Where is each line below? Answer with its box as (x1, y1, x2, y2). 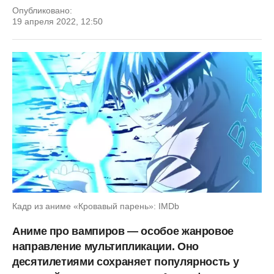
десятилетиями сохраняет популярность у (12, 255, 239, 268)
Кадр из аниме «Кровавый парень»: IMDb (12, 201, 179, 211)
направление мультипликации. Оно (12, 240, 199, 253)
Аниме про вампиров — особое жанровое (12, 224, 234, 237)
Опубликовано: (12, 6, 72, 15)
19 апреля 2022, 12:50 (12, 17, 103, 26)
